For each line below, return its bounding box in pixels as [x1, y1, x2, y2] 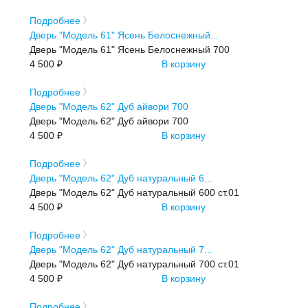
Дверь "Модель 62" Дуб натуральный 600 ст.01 [30, 186, 240, 198]
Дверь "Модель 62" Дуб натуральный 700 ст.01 [30, 258, 240, 269]
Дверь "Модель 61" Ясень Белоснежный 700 [30, 43, 230, 55]
